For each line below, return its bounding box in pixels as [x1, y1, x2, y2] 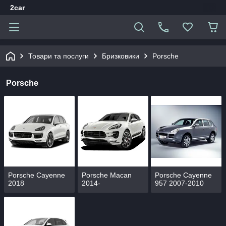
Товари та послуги [28, 52, 89, 60]
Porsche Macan [81, 171, 132, 180]
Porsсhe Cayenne [155, 171, 212, 180]
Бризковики [102, 52, 139, 60]
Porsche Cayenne [8, 171, 65, 180]
